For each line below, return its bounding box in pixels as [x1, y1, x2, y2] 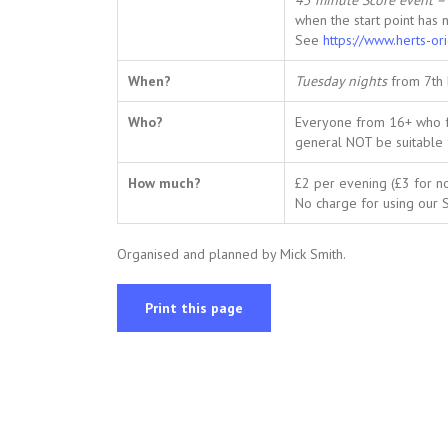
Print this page [145, 299, 243, 317]
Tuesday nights [295, 72, 391, 90]
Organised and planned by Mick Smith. [117, 245, 346, 263]
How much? [128, 174, 201, 192]
